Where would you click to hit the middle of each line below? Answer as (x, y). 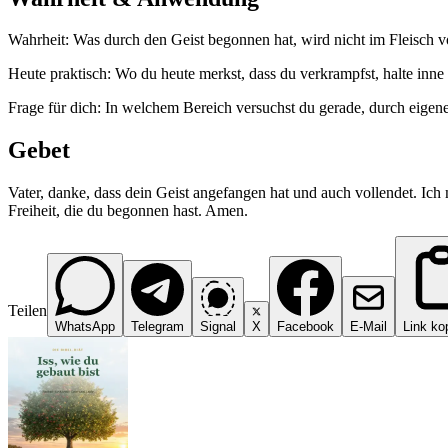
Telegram (157, 327)
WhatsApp (85, 327)
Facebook (305, 327)
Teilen (27, 311)
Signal (218, 327)
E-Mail (368, 327)
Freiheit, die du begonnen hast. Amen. (128, 211)
